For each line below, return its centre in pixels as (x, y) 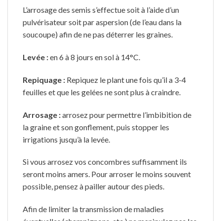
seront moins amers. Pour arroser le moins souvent (107, 174)
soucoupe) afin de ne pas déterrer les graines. (98, 35)
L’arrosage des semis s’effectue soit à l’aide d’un (101, 10)
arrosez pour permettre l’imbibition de (127, 114)
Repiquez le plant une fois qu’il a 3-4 (126, 79)
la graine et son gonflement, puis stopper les (96, 127)
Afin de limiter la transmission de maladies (93, 209)
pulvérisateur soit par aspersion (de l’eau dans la (102, 22)
